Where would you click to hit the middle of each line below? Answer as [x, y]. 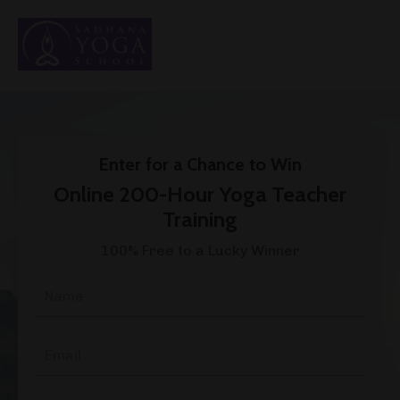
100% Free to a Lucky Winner [200, 251]
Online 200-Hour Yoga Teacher [200, 195]
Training [200, 220]
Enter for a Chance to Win [200, 165]
